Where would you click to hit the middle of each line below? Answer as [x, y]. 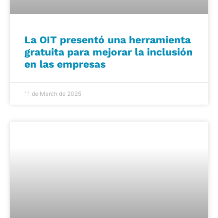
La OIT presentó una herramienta [108, 39]
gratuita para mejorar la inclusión [109, 52]
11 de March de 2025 [53, 93]
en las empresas [65, 64]
